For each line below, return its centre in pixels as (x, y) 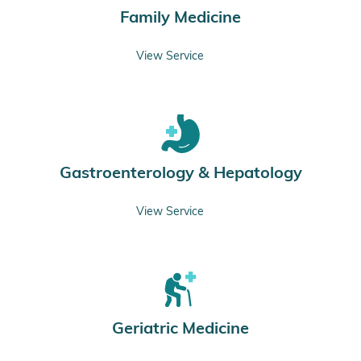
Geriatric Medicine (180, 327)
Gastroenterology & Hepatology (180, 172)
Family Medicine (180, 16)
